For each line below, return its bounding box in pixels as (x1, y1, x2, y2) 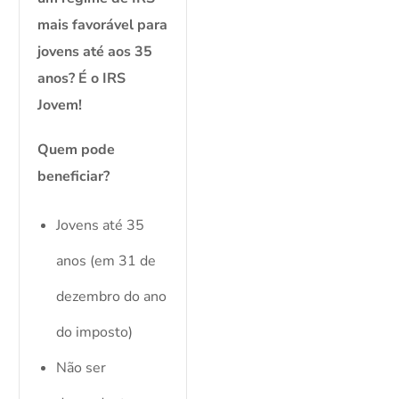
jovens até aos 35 (37, 42, 153, 62)
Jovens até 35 (56, 216, 145, 236)
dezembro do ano (56, 287, 167, 307)
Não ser (56, 358, 107, 379)
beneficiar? (37, 167, 110, 187)
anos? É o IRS (37, 69, 126, 89)
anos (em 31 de (56, 251, 157, 272)
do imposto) (56, 322, 134, 343)
